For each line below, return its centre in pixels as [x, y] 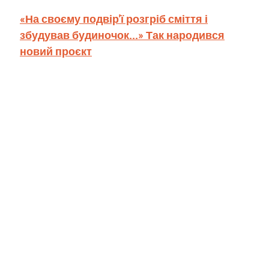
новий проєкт [56, 51]
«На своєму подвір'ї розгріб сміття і [114, 19]
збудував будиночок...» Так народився [122, 35]
